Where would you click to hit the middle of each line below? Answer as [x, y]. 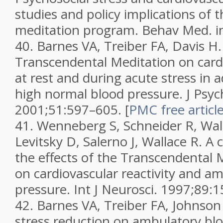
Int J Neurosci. [117, 189]
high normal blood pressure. [101, 94]
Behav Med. [179, 30]
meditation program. [78, 30]
